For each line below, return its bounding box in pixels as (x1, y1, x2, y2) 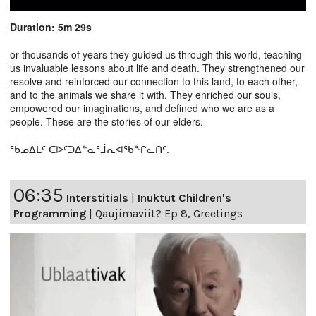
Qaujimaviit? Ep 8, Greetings (95, 206, 243, 220)
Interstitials (66, 190, 128, 205)
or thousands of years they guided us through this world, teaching (10, 47, 302, 61)
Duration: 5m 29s (10, 19, 92, 34)
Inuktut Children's (138, 190, 231, 205)
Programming (13, 206, 86, 220)
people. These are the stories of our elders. (10, 114, 203, 128)
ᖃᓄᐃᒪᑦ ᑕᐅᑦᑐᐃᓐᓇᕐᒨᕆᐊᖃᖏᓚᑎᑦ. (10, 141, 169, 156)
